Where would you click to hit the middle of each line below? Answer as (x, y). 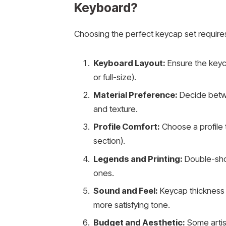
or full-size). (115, 77)
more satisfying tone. (131, 205)
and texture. (115, 109)
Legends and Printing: (138, 159)
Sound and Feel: (125, 190)
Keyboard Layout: (129, 63)
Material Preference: (135, 95)
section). (109, 141)
